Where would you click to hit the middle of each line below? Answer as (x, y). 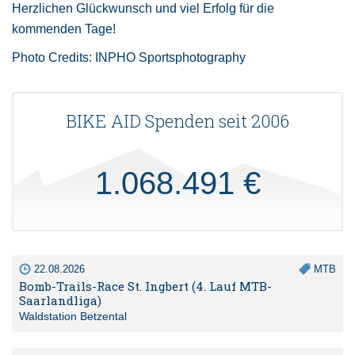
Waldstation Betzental (73, 317)
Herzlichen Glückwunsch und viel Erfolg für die (143, 9)
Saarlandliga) (60, 301)
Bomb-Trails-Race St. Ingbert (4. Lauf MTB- (145, 286)
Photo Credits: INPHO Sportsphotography (129, 58)
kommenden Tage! (65, 29)
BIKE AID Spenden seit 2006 (177, 121)
